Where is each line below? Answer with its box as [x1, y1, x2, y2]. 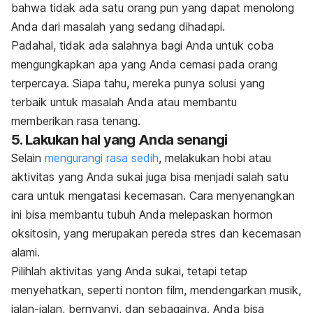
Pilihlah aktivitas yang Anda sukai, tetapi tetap [11, 263, 247, 278]
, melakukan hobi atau [159, 150, 271, 165]
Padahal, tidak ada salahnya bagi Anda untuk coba [11, 38, 274, 52]
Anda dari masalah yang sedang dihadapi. [11, 19, 225, 34]
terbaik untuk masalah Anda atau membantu [11, 94, 237, 109]
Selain [11, 150, 45, 165]
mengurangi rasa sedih [45, 150, 159, 165]
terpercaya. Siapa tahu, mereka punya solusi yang [11, 75, 265, 90]
